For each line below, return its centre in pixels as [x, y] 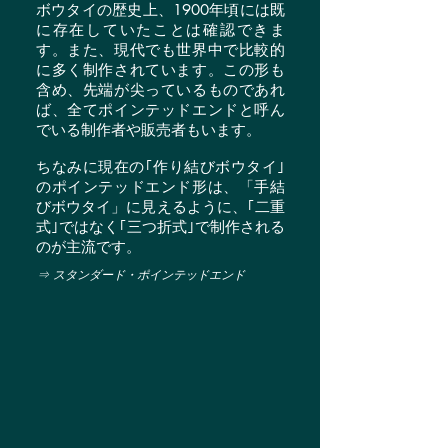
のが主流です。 [88, 246]
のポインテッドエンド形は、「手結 [160, 186]
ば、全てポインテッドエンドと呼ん [160, 109]
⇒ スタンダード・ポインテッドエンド [141, 274]
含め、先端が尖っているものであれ [160, 89]
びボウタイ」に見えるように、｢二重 [160, 206]
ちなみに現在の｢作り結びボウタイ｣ [160, 166]
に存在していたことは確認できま [160, 29]
